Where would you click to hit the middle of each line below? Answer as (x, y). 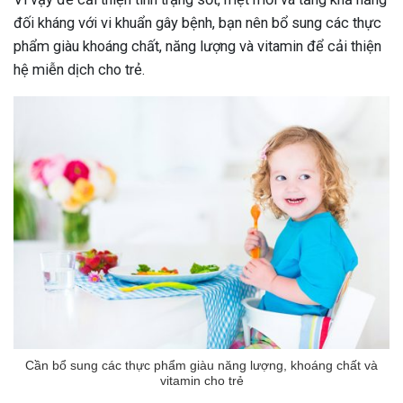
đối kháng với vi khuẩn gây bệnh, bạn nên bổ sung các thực (197, 22)
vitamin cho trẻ (201, 381)
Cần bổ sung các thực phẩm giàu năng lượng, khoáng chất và (201, 366)
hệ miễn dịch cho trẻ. (79, 69)
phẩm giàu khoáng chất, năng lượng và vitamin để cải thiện (197, 46)
